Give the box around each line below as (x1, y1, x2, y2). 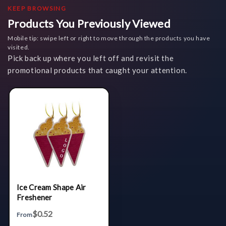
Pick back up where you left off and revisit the (8, 53, 174, 63)
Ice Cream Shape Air (17, 182, 86, 192)
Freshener (17, 192, 52, 202)
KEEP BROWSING (8, 4, 67, 12)
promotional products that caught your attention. (8, 65, 187, 75)
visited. (8, 43, 30, 51)
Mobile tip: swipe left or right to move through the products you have (8, 34, 210, 42)
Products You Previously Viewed (8, 16, 171, 30)
